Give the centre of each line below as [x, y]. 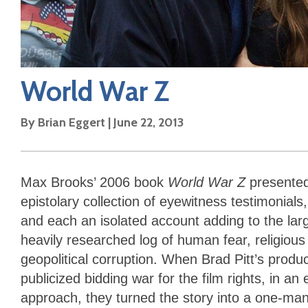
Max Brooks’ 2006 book [94, 183]
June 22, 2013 [148, 123]
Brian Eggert [71, 123]
